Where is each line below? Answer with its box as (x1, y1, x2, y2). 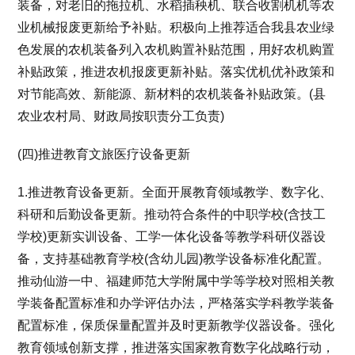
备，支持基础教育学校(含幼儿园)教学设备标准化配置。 (17, 251, 330, 265)
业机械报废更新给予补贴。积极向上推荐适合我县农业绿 (17, 20, 335, 34)
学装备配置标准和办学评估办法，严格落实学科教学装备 (17, 296, 335, 310)
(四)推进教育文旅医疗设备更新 (17, 147, 191, 161)
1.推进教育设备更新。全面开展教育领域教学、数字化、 (17, 185, 333, 199)
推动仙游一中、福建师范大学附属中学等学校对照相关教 (17, 273, 335, 288)
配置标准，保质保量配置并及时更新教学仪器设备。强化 (17, 318, 335, 332)
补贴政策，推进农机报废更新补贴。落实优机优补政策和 (17, 64, 335, 78)
